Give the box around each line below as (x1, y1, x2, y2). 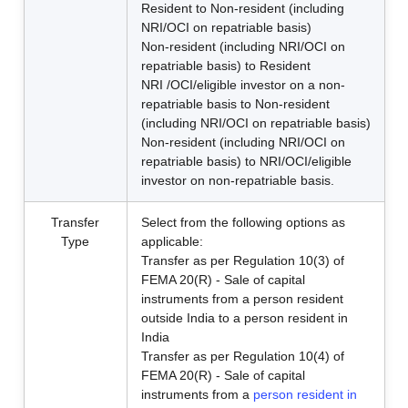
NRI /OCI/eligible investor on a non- (140, 77, 345, 92)
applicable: (140, 234, 203, 249)
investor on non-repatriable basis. (140, 173, 334, 188)
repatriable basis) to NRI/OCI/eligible (140, 154, 352, 168)
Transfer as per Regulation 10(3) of (140, 253, 344, 268)
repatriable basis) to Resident (140, 58, 311, 73)
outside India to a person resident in (140, 311, 348, 325)
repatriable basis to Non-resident (140, 97, 330, 111)
